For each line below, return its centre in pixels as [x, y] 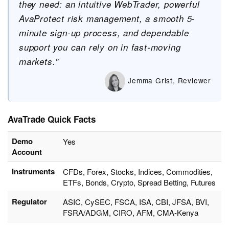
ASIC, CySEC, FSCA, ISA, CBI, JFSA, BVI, [136, 202]
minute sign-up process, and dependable [104, 33]
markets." [39, 62]
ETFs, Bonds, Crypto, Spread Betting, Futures [139, 182]
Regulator [29, 202]
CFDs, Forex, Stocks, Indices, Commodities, [138, 172]
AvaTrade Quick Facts [52, 119]
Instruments [33, 171]
